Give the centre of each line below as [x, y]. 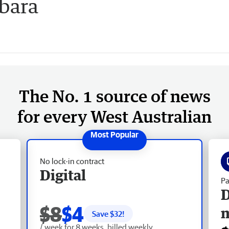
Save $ [103, 213]
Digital [63, 175]
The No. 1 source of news [114, 96]
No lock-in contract [72, 161]
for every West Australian [114, 116]
